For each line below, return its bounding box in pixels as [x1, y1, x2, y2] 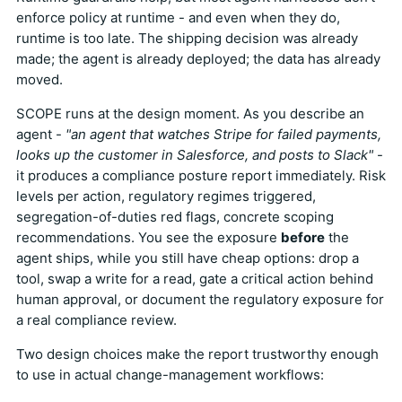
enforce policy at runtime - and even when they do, [16, 9, 340, 27]
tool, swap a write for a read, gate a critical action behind [16, 270, 373, 288]
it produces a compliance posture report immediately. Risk [16, 167, 386, 185]
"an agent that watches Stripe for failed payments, [66, 126, 381, 144]
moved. [16, 71, 63, 89]
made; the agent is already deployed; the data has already [16, 50, 380, 68]
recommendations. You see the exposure [16, 229, 281, 247]
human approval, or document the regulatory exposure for [16, 291, 384, 309]
